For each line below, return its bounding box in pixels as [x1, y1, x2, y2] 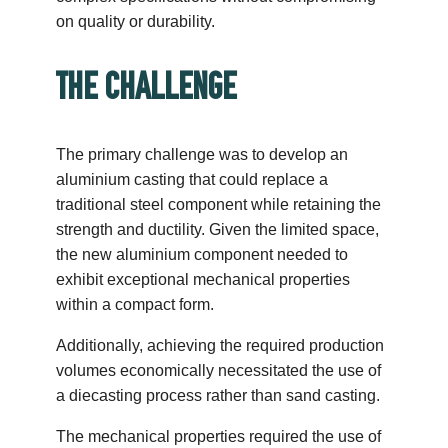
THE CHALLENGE [56, 67, 237, 108]
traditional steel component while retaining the [56, 195, 382, 213]
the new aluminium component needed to [56, 245, 349, 263]
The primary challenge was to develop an [56, 145, 349, 163]
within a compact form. [56, 295, 215, 313]
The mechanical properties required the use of [56, 427, 382, 445]
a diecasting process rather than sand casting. [56, 386, 381, 404]
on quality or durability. [56, 12, 216, 30]
